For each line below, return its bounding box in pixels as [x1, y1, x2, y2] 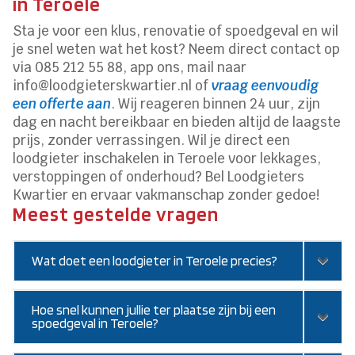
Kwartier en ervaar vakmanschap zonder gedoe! [13, 185, 320, 204]
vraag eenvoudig [212, 76, 319, 94]
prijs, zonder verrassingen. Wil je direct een [13, 131, 291, 149]
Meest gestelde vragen [13, 201, 219, 226]
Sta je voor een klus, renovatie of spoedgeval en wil [13, 21, 339, 40]
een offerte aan [13, 94, 112, 113]
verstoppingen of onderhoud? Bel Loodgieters [13, 167, 305, 185]
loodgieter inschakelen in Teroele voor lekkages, [13, 149, 322, 167]
